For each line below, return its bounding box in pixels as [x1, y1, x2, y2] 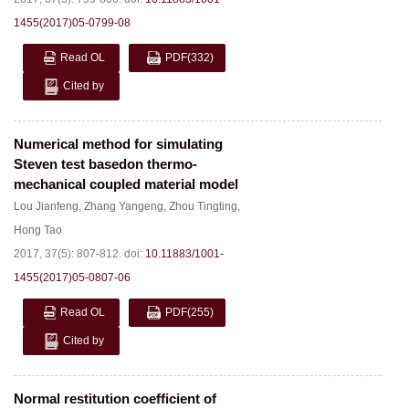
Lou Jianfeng [14, 200, 79, 213]
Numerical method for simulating [14, 136, 223, 152]
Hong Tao [14, 224, 62, 236]
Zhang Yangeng [84, 200, 163, 213]
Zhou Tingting [169, 200, 237, 213]
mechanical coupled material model [14, 176, 238, 192]
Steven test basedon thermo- [14, 156, 197, 172]
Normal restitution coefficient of [14, 391, 216, 406]
